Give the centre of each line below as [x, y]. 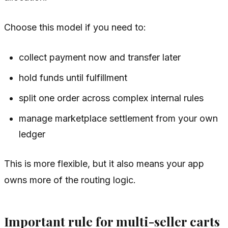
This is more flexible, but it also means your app [104, 164]
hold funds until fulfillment [73, 78]
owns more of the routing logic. [70, 180]
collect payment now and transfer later [100, 58]
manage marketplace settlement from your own [119, 119]
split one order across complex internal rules [111, 98]
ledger [32, 134]
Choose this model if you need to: [75, 27]
